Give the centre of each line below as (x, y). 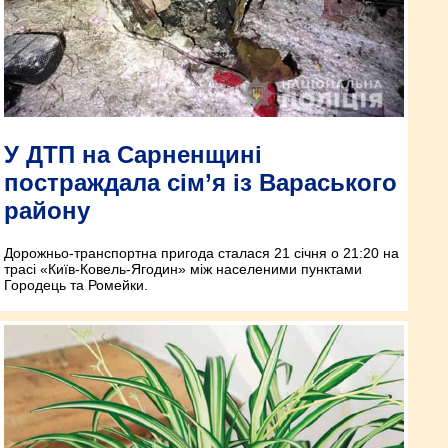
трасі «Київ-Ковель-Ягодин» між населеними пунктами (183, 269)
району (47, 211)
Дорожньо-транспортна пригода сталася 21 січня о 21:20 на (201, 253)
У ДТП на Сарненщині (133, 155)
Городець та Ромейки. (76, 285)
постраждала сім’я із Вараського (200, 183)
